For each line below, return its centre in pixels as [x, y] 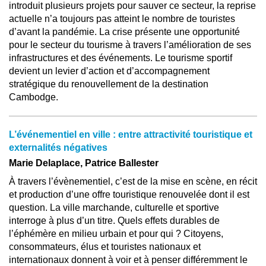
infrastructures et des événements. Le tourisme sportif [121, 58]
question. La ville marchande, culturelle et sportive [114, 208]
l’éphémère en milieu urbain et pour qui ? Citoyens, [116, 234]
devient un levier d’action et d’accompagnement [109, 71]
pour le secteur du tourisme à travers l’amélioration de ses [130, 45]
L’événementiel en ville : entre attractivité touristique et [131, 134]
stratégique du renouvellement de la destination [109, 84]
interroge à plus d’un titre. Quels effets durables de [114, 221]
